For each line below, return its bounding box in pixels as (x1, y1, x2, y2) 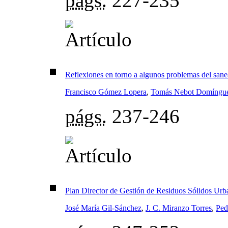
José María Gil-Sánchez (65, 204, 141, 213)
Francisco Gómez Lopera (65, 88, 147, 97)
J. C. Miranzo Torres (146, 204, 212, 213)
